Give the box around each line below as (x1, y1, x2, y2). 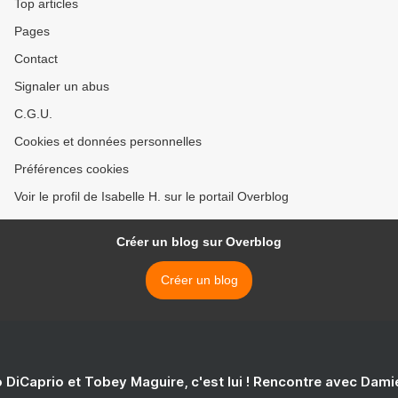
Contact (14, 52, 58, 66)
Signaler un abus (14, 79, 109, 93)
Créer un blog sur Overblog (116, 235, 282, 249)
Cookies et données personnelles (14, 134, 202, 148)
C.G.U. (14, 107, 52, 121)
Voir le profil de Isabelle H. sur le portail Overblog (14, 189, 289, 203)
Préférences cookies (14, 162, 129, 176)
